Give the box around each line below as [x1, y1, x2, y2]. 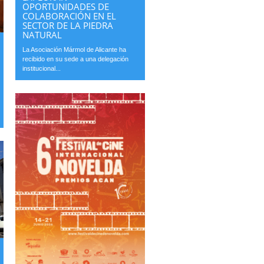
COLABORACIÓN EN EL [22, 10, 117, 22]
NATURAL [22, 29, 62, 41]
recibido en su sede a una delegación [22, 55, 129, 63]
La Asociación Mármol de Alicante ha [22, 46, 127, 54]
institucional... [22, 65, 61, 72]
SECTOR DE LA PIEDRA [22, 19, 114, 32]
